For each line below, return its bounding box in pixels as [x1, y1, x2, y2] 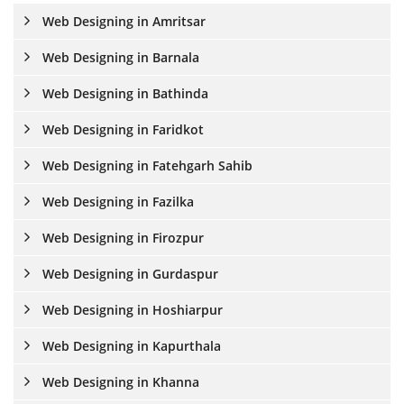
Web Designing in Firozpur [39, 229, 204, 246]
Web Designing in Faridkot [39, 121, 204, 138]
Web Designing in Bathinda [39, 85, 208, 102]
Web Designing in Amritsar [39, 13, 206, 30]
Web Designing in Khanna [39, 373, 199, 390]
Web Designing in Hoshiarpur [39, 301, 223, 318]
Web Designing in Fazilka [39, 193, 194, 210]
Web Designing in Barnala [39, 49, 199, 66]
